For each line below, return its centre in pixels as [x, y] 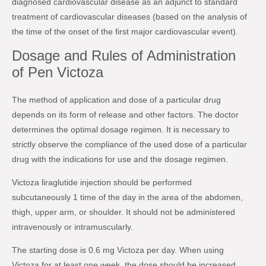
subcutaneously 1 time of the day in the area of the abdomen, [127, 197]
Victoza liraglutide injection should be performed [102, 183]
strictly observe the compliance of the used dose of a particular [129, 145]
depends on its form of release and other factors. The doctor [125, 115]
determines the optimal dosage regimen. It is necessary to [121, 130]
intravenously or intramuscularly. [72, 227]
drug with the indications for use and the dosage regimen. [120, 159]
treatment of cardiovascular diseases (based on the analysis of [129, 17]
